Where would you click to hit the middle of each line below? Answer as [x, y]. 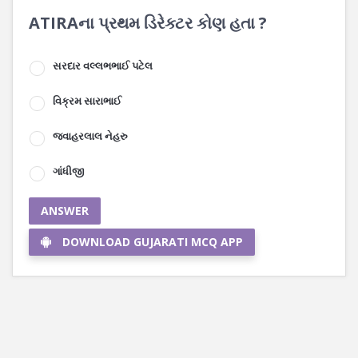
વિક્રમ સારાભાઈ [87, 101]
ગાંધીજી [68, 171]
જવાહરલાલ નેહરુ [90, 136]
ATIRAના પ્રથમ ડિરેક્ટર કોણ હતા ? [148, 23]
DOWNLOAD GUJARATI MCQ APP [153, 242]
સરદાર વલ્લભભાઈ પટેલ [103, 66]
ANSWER [65, 211]
